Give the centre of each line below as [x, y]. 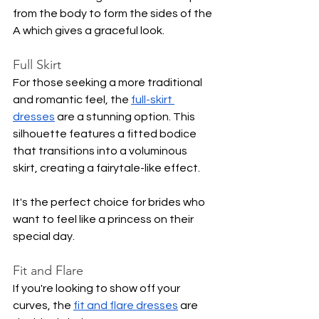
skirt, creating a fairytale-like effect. [106, 168]
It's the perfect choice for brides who [110, 202]
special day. [44, 236]
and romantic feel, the [72, 99]
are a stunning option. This [126, 116]
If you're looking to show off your [98, 288]
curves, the [43, 305]
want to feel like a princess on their [104, 219]
